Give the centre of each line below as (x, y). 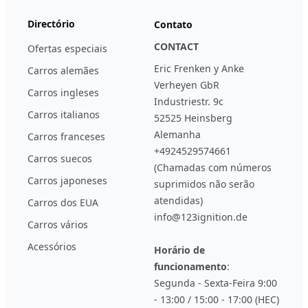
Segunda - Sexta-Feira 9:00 (216, 283)
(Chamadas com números (213, 167)
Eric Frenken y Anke (199, 68)
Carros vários (58, 224)
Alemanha (177, 134)
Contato (173, 24)
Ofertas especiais (67, 48)
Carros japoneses (67, 180)
